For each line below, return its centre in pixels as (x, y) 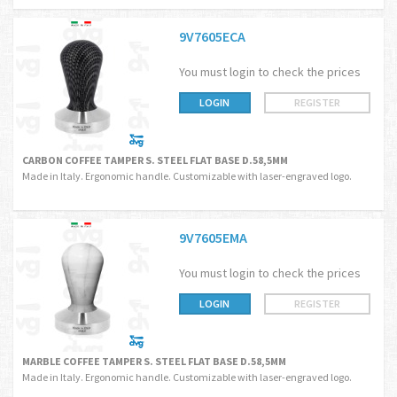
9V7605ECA (212, 36)
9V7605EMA (213, 237)
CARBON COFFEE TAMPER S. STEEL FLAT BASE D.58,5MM (155, 160)
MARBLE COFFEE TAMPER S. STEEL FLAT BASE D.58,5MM (154, 361)
